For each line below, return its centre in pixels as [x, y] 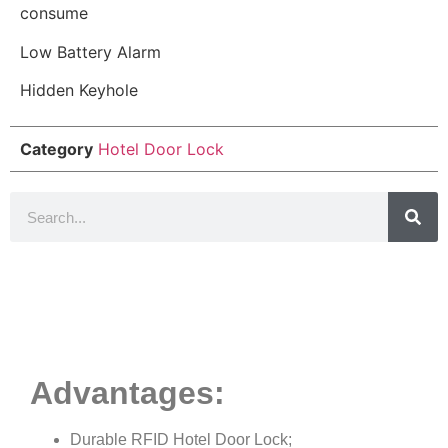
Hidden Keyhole [79, 90]
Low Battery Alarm [90, 51]
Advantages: [127, 393]
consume [54, 13]
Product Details [224, 319]
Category [56, 149]
